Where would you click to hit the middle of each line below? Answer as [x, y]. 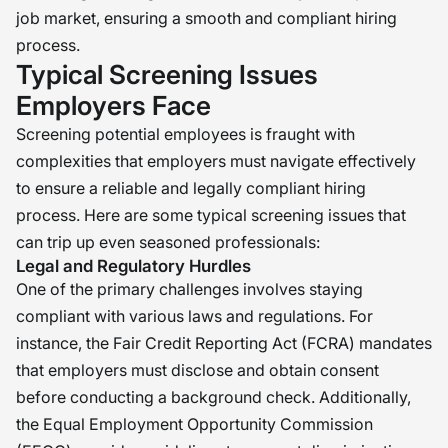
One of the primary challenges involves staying [189, 289]
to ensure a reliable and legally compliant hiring [191, 188]
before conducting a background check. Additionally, [213, 397]
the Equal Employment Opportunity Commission [194, 424]
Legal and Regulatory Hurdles [133, 266]
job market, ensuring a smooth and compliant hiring [206, 18]
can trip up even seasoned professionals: [168, 242]
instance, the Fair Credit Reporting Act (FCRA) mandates [224, 343]
